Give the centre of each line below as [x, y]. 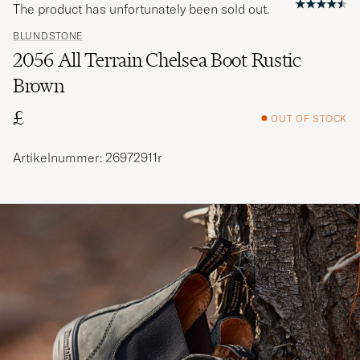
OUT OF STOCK [309, 118]
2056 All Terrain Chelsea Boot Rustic [157, 60]
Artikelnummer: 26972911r [88, 158]
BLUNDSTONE [48, 36]
